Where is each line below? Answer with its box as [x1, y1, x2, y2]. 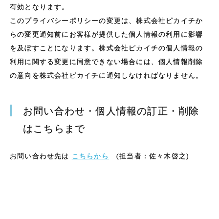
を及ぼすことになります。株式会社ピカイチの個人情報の [10, 44, 203, 52]
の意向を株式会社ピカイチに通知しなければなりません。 [10, 72, 203, 80]
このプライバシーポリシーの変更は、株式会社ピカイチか [10, 17, 203, 25]
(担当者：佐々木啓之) [109, 153, 190, 160]
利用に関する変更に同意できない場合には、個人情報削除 [10, 58, 203, 66]
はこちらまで [23, 123, 86, 134]
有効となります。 [10, 3, 69, 11]
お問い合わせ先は [10, 153, 72, 160]
